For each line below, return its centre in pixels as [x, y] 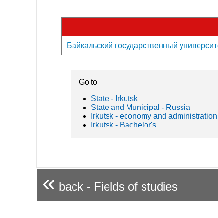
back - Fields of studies [117, 186]
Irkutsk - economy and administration [154, 116]
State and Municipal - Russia [141, 107]
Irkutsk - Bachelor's [124, 125]
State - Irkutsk [114, 98]
